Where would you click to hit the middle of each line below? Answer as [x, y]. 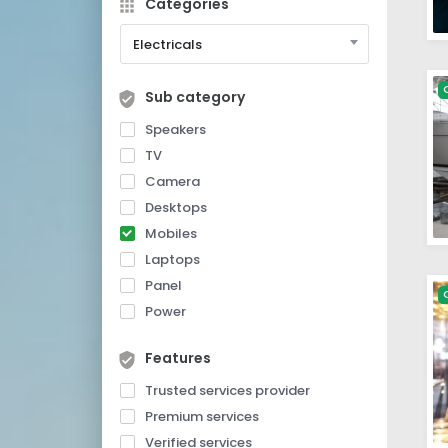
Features [178, 358]
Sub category [195, 97]
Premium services [202, 416]
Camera [172, 181]
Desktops [176, 207]
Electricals [167, 44]
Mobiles [171, 233]
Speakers [175, 129]
